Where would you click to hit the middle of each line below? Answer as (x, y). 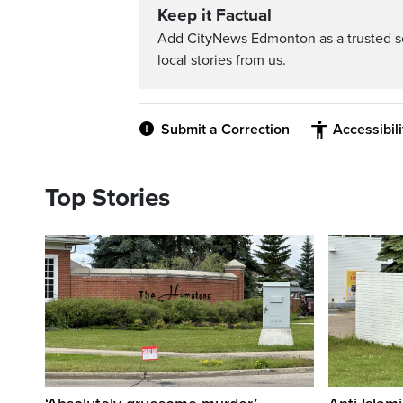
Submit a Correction (225, 130)
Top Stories (107, 198)
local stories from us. (222, 61)
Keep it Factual (215, 16)
